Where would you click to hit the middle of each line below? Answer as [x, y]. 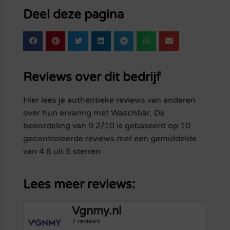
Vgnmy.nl [97, 211]
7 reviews [86, 221]
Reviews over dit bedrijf [92, 77]
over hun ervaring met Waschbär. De [94, 113]
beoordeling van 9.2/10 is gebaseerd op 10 [107, 126]
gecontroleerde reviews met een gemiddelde [110, 138]
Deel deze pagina [73, 14]
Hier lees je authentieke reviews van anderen [109, 100]
